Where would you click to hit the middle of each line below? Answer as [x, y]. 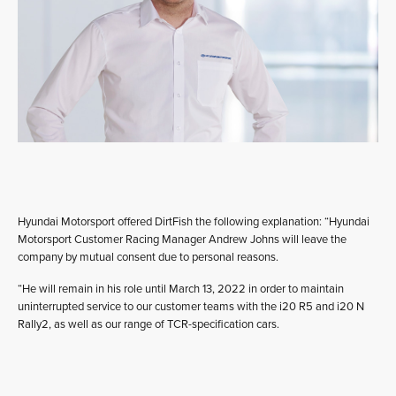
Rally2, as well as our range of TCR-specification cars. [148, 324]
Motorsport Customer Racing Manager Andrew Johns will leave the [182, 240]
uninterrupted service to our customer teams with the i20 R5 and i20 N [191, 307]
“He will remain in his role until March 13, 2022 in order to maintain [181, 289]
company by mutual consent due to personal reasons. [148, 257]
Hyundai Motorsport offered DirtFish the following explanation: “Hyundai [194, 222]
